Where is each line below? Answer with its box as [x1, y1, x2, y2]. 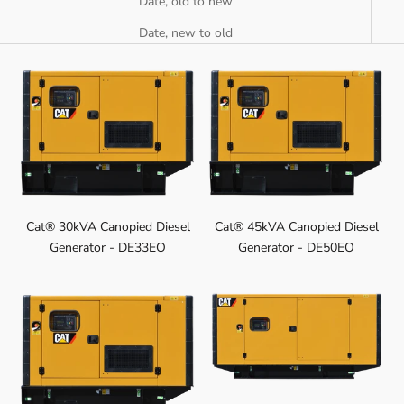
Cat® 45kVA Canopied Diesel [214, 218, 379, 236]
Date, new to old [138, 24, 233, 42]
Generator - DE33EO [50, 239, 166, 257]
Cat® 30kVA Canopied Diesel [25, 218, 190, 236]
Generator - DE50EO [238, 239, 354, 257]
